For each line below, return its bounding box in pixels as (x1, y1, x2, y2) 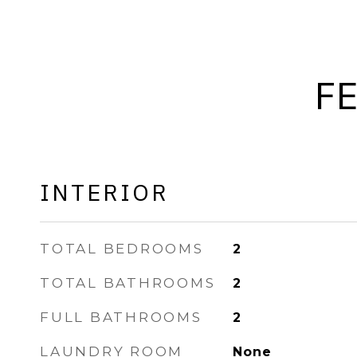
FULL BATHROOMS (40, 309, 202, 325)
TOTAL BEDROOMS (40, 241, 204, 257)
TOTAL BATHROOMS (40, 275, 216, 291)
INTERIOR (40, 177, 169, 207)
